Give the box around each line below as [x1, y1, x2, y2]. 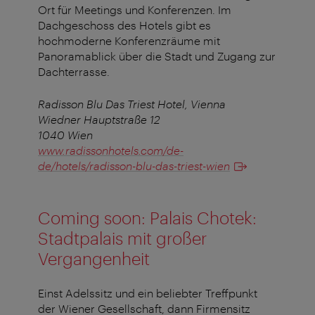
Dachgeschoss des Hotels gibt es [38, 18, 211, 32]
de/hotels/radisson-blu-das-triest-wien [38, 159, 230, 173]
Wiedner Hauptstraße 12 [38, 112, 160, 127]
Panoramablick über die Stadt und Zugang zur [38, 49, 276, 63]
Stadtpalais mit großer [38, 228, 207, 249]
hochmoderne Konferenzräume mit [38, 34, 220, 48]
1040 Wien [38, 128, 93, 142]
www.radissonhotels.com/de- [38, 143, 184, 157]
